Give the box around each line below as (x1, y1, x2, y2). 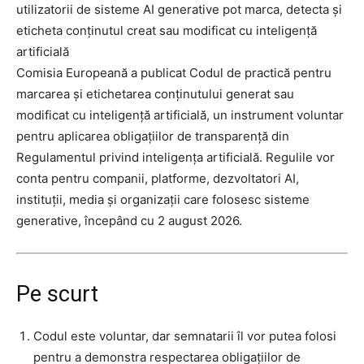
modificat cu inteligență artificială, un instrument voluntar (16, 107, 344, 123)
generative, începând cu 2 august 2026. (16, 213, 242, 229)
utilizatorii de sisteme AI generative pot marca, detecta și (16, 2, 342, 18)
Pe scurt (16, 281, 98, 308)
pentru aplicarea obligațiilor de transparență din (16, 128, 289, 145)
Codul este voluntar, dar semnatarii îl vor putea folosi (33, 328, 336, 344)
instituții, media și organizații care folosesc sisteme (16, 192, 310, 208)
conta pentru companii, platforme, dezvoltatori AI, (16, 171, 299, 187)
